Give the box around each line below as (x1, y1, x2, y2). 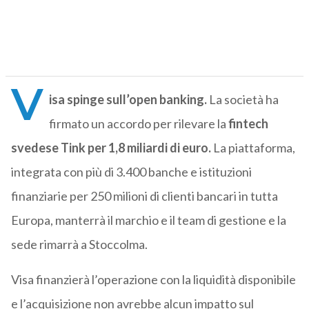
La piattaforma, (210, 140, 295, 156)
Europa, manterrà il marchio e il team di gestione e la (10, 212, 286, 228)
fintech (228, 116, 268, 132)
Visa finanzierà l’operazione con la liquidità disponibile (10, 272, 296, 288)
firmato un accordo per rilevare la (48, 116, 228, 132)
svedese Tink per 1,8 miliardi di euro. (10, 140, 211, 156)
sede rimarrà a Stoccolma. (10, 237, 148, 252)
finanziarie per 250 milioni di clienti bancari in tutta (10, 188, 278, 204)
